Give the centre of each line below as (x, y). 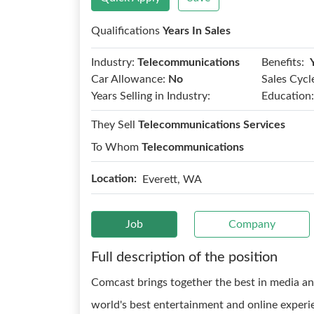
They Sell (115, 125)
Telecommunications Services (212, 125)
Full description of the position (184, 257)
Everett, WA (172, 179)
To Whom (116, 147)
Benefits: (282, 62)
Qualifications (127, 31)
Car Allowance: (128, 79)
